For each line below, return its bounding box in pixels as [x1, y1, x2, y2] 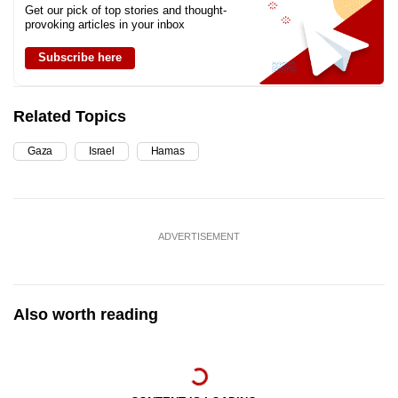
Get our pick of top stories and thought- [25, 4, 227, 18]
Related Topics [13, 107, 126, 126]
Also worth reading [13, 306, 158, 324]
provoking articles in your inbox [25, 18, 185, 32]
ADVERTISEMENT [158, 231, 240, 243]
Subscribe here [38, 51, 122, 65]
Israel [89, 145, 115, 158]
